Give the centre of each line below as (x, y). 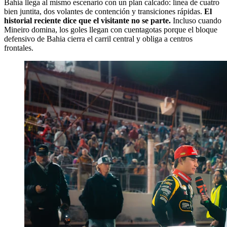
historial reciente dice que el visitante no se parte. (87, 20)
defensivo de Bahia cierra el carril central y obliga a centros (98, 39)
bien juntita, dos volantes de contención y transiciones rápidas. (104, 11)
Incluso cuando (196, 20)
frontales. (19, 48)
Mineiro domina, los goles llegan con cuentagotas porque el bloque (111, 29)
